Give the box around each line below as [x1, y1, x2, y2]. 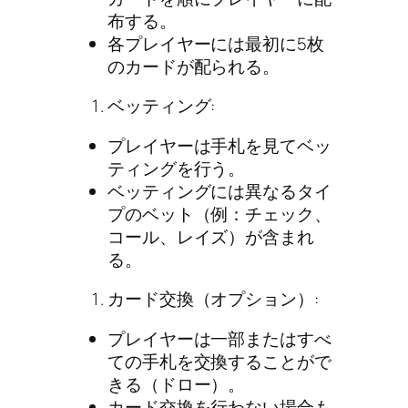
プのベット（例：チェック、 [107, 201, 331, 226]
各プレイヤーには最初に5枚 [107, 31, 324, 56]
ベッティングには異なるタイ [107, 178, 331, 203]
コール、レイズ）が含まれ [107, 224, 314, 249]
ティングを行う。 [107, 156, 246, 180]
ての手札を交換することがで [107, 349, 331, 373]
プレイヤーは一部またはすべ [107, 326, 331, 351]
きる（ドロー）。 [107, 372, 246, 396]
